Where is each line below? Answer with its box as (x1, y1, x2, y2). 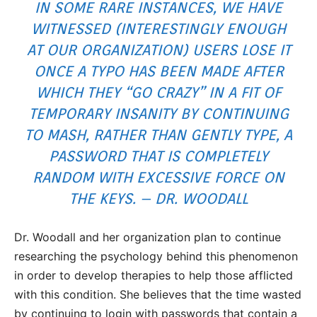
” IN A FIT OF (198, 83, 281, 101)
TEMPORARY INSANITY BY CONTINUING (28, 105, 289, 122)
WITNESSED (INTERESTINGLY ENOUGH (31, 20, 286, 38)
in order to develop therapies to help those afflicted (14, 268, 293, 282)
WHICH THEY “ (36, 83, 131, 101)
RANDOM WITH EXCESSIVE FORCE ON (33, 168, 284, 186)
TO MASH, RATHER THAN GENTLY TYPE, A (25, 126, 292, 144)
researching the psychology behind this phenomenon (14, 249, 298, 263)
